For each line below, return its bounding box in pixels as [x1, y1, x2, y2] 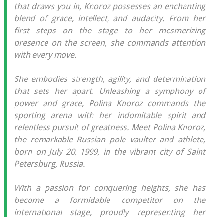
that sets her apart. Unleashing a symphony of [14, 86, 206, 96]
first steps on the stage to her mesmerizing [14, 25, 206, 35]
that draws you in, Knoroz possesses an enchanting [14, 1, 206, 11]
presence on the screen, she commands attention [14, 37, 206, 47]
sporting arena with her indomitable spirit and [14, 110, 206, 120]
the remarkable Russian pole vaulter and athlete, [14, 134, 206, 144]
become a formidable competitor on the [14, 195, 206, 205]
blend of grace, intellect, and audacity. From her [14, 13, 206, 23]
